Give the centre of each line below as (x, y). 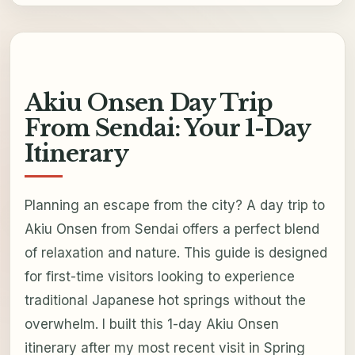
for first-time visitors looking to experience (159, 276)
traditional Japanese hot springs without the (165, 300)
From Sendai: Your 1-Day (167, 129)
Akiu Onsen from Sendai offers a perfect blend (172, 229)
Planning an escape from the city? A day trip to (174, 205)
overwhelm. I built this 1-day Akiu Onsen (151, 324)
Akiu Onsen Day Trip (149, 103)
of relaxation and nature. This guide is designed (176, 252)
